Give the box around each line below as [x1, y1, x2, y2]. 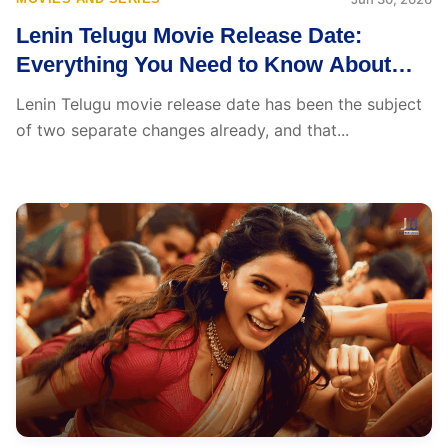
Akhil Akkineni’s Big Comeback [16, 81, 339, 106]
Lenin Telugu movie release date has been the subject [16, 94, 422, 114]
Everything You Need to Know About [16, 52, 391, 77]
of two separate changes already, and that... [16, 120, 349, 140]
